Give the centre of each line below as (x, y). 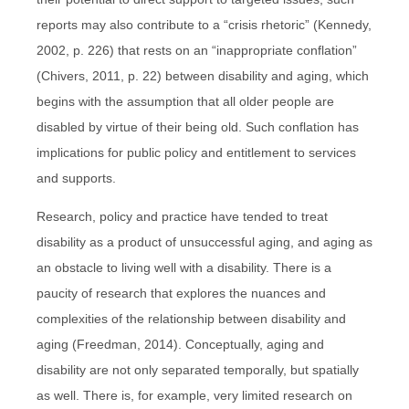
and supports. (76, 178)
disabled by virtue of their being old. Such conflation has (198, 126)
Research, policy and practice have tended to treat (182, 216)
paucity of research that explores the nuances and (181, 293)
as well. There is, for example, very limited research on (194, 395)
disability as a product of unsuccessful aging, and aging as (204, 241)
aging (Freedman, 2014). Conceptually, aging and (180, 344)
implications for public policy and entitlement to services (196, 152)
